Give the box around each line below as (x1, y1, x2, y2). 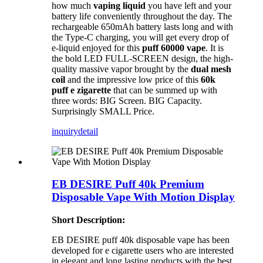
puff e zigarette (52, 85, 111, 95)
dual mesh (191, 63, 231, 74)
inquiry (52, 126, 78, 136)
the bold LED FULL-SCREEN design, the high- (52, 53, 233, 63)
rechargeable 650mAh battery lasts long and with (52, 21, 233, 32)
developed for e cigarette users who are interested (52, 245, 234, 256)
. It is (205, 42, 224, 53)
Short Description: (52, 215, 125, 225)
